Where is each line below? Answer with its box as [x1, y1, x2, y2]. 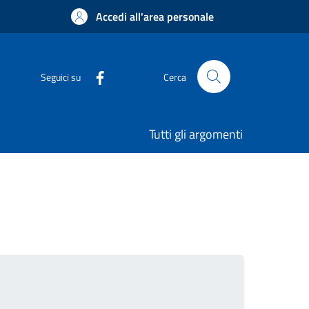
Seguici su [41, 69, 81, 84]
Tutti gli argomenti [149, 125, 243, 143]
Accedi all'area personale [96, 8, 214, 25]
